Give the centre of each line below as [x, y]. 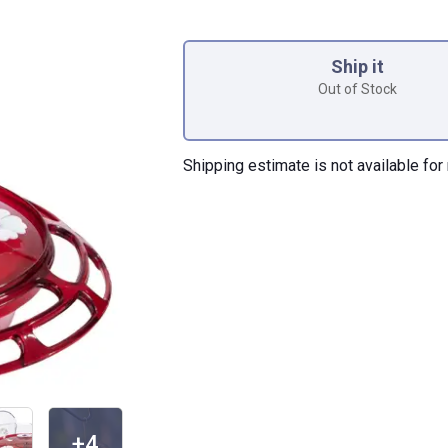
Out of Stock [357, 89]
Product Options [284, 32]
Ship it [357, 66]
